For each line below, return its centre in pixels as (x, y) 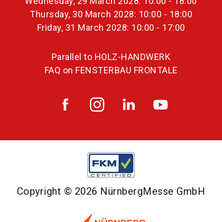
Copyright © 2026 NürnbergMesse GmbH (111, 191)
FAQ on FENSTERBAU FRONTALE (111, 70)
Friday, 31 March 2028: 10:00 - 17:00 (111, 27)
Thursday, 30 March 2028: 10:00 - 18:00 (111, 14)
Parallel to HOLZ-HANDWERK (111, 56)
